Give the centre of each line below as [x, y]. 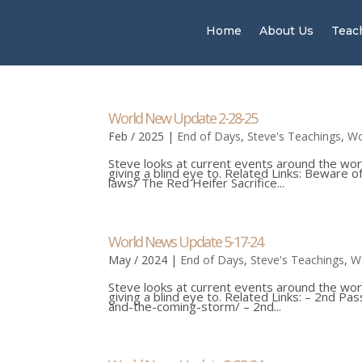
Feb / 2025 [137, 136]
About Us [287, 31]
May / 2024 [138, 260]
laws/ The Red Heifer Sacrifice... [197, 183]
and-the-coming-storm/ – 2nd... [195, 306]
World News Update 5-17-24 [186, 242]
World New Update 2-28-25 [183, 118]
